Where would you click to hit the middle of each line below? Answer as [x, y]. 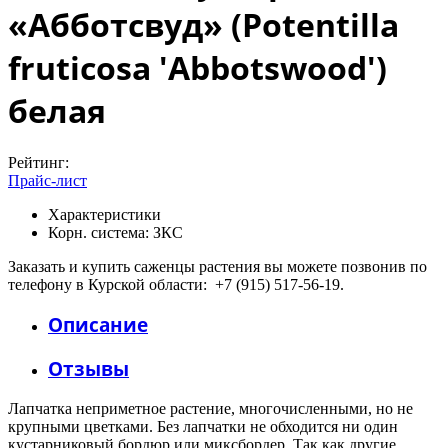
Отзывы [88, 369]
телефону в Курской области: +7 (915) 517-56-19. [176, 284]
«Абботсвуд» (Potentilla [203, 25]
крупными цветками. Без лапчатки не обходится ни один [203, 426]
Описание [98, 325]
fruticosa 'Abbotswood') [197, 68]
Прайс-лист [47, 180]
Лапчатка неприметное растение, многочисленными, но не [210, 408]
